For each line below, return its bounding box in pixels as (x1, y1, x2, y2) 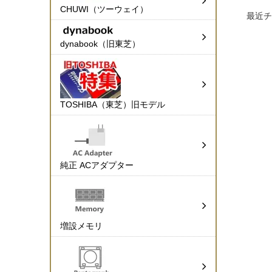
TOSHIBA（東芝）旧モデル (60, 100, 165, 110)
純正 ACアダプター (60, 160, 134, 171)
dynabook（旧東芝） (60, 39, 140, 49)
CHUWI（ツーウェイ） (60, 4, 148, 15)
